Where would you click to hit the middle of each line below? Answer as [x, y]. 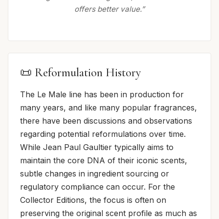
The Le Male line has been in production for [102, 95]
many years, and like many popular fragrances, [109, 108]
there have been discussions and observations [106, 121]
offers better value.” [109, 9]
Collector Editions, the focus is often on [93, 200]
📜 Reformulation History [80, 73]
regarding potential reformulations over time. [103, 134]
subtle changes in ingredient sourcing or [95, 174]
